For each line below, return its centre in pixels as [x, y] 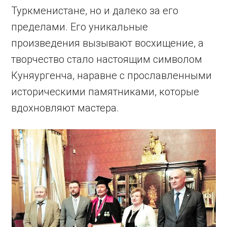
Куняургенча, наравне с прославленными [112, 75]
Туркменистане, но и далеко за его [95, 11]
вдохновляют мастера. [65, 108]
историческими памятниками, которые [105, 92]
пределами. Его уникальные [80, 27]
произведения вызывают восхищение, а [108, 43]
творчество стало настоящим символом [107, 59]
